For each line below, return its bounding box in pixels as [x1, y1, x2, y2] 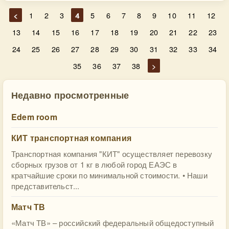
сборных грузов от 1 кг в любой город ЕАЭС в [11, 159, 177, 170]
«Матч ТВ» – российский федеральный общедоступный [11, 217, 214, 228]
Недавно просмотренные [11, 88, 129, 102]
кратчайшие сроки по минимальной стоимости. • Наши [11, 170, 208, 180]
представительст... [11, 180, 80, 191]
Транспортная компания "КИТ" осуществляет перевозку [11, 148, 212, 159]
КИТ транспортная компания [11, 132, 131, 144]
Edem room [11, 111, 57, 123]
